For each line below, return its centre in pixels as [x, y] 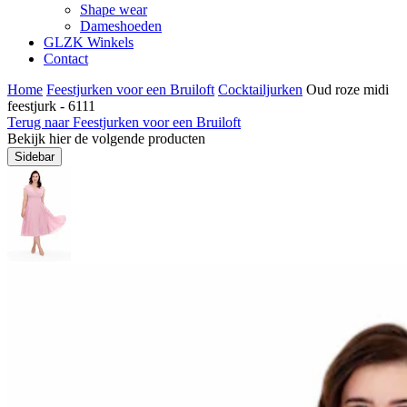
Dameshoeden [121, 26]
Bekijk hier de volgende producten [106, 139]
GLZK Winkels [89, 42]
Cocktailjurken [260, 89]
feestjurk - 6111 [51, 106]
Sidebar [35, 157]
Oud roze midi [347, 89]
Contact [66, 59]
